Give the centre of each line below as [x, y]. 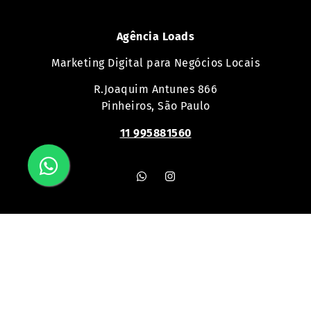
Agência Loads [155, 36]
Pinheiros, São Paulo [155, 106]
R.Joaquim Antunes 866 [155, 90]
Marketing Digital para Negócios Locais [155, 63]
